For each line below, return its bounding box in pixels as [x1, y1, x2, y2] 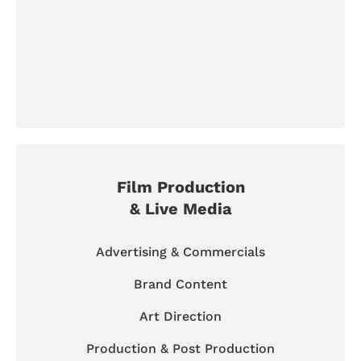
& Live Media [129, 198, 232, 218]
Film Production [116, 176, 245, 197]
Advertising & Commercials [96, 243, 265, 259]
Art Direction [139, 308, 222, 324]
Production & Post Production [86, 340, 275, 356]
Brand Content [134, 276, 227, 292]
